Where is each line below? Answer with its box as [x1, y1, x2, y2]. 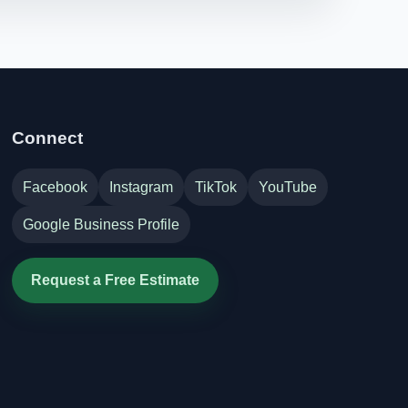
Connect [12, 128, 84, 148]
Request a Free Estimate [31, 272, 200, 289]
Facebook [23, 178, 88, 195]
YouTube [259, 178, 318, 195]
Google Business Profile [23, 216, 180, 232]
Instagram [109, 178, 174, 195]
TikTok [195, 178, 238, 195]
